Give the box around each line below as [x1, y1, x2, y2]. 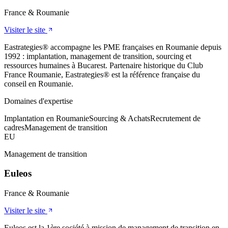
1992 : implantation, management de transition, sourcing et [4, 51, 191, 61]
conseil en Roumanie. [4, 79, 73, 88]
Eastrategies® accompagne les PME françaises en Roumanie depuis [4, 42, 221, 51]
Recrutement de [150, 113, 201, 123]
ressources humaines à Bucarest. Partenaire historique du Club [4, 61, 203, 70]
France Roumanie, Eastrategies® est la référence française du [4, 70, 200, 79]
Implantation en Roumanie [4, 113, 89, 123]
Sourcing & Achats [89, 113, 150, 123]
